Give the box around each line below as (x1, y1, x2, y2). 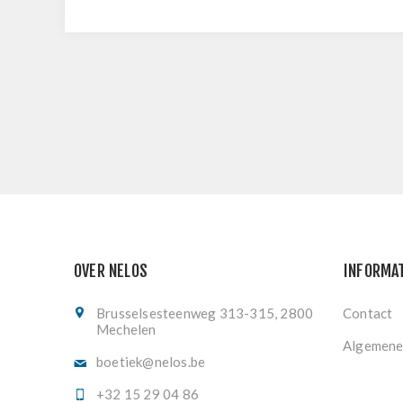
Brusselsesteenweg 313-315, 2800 (96, 305, 314, 322)
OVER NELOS (74, 261, 148, 282)
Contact (343, 305, 393, 322)
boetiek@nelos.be (96, 354, 206, 371)
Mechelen (96, 321, 157, 338)
